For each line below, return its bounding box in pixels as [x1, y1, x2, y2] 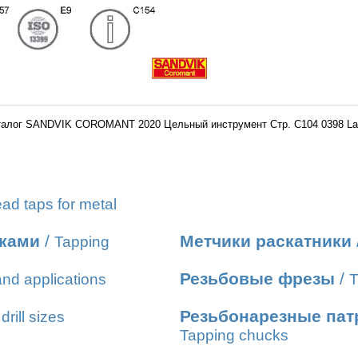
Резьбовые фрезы [180, 269, 335, 288]
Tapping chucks [180, 327, 288, 344]
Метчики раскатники [180, 232, 352, 251]
